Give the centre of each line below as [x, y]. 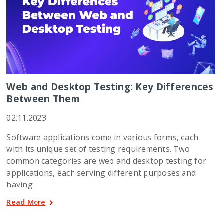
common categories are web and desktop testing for [107, 161]
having [19, 185]
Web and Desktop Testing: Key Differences [110, 87]
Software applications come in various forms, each [103, 137]
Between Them [43, 99]
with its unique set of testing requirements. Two [98, 149]
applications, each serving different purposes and [101, 173]
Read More [26, 202]
